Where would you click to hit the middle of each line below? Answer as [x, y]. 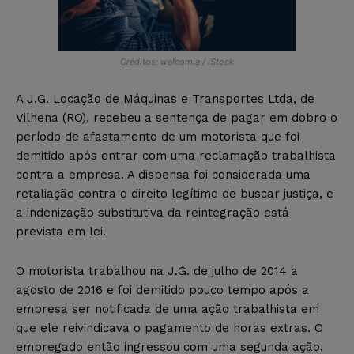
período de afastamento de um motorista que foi [158, 136]
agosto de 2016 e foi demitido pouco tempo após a [162, 290]
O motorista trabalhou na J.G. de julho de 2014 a [157, 271]
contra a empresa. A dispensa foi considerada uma [163, 174]
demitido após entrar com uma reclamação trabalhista [176, 155]
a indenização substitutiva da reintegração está [153, 212]
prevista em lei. [61, 231]
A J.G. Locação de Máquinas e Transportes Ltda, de [165, 98]
